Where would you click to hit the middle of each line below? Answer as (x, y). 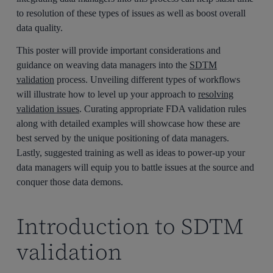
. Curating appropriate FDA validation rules (163, 108)
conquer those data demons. (70, 182)
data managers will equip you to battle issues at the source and (136, 167)
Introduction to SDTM (130, 226)
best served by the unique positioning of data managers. (123, 138)
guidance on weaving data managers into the (103, 65)
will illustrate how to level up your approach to (108, 94)
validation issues (48, 108)
